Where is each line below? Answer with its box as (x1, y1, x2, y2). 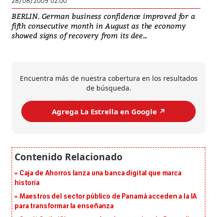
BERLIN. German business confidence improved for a (12, 11, 195, 21)
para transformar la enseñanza (15, 202, 114, 211)
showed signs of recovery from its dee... (12, 31, 147, 41)
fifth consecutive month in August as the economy (12, 21, 186, 31)
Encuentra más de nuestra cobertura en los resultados (19, 74, 198, 83)
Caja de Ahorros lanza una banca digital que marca (19, 169, 182, 178)
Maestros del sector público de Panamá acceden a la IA (19, 192, 198, 201)
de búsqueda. (86, 83, 131, 93)
